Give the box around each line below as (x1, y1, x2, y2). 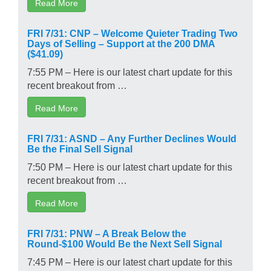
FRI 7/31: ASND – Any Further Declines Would (27, 132, 237, 143)
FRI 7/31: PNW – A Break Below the (27, 227, 186, 238)
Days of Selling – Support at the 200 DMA (27, 38, 215, 48)
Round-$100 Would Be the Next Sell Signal (27, 238, 222, 248)
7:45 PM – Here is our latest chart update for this (27, 256, 232, 266)
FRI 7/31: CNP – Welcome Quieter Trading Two (27, 27, 238, 38)
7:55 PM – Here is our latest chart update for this (27, 66, 232, 76)
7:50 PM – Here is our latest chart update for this (27, 161, 232, 171)
